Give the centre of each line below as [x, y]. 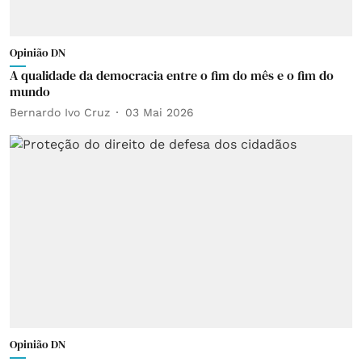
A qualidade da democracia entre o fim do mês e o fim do [172, 75]
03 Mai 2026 [160, 112]
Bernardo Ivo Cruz [60, 112]
